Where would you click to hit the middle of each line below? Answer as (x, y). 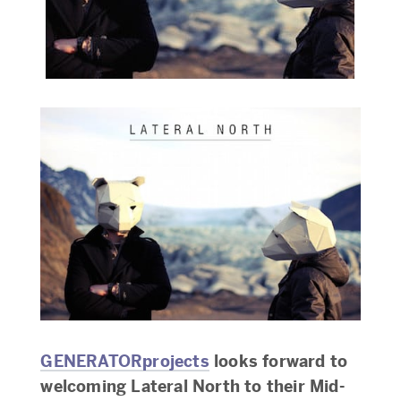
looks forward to (278, 361)
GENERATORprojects (125, 361)
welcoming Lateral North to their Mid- (192, 386)
